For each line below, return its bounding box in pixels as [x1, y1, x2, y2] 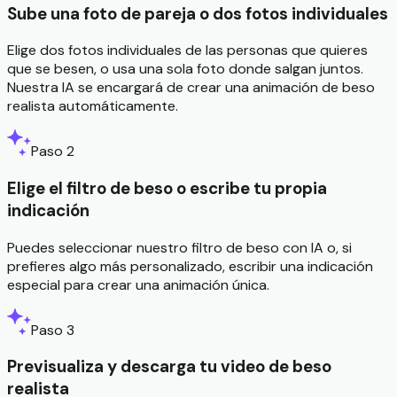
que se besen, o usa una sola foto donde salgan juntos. [7, 59, 363, 79]
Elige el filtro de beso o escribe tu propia [7, 176, 327, 199]
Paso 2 [31, 142, 74, 161]
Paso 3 [31, 320, 74, 339]
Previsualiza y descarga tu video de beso [7, 355, 331, 378]
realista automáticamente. [7, 97, 178, 116]
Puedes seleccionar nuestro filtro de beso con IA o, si [7, 237, 352, 257]
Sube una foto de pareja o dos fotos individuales [7, 2, 388, 25]
